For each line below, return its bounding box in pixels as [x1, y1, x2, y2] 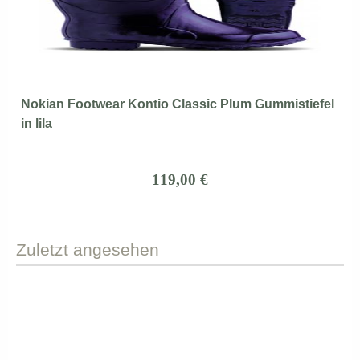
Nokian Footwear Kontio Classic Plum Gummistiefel [21, 97, 334, 112]
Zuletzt [16, 240, 68, 260]
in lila [21, 117, 52, 131]
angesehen [68, 240, 159, 260]
